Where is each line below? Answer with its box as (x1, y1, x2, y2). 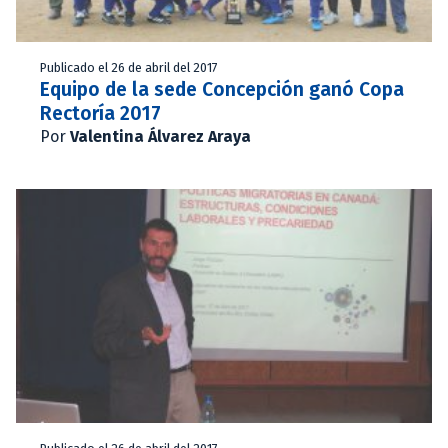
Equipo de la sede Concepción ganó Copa (40, 77, 404, 101)
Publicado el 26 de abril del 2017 (40, 59, 218, 75)
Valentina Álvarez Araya (70, 126, 251, 146)
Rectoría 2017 (40, 101, 161, 125)
